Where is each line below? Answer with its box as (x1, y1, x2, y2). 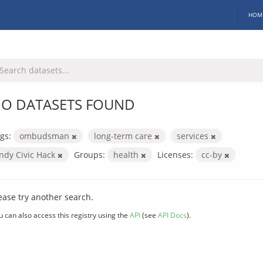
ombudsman (19, 130, 72, 141)
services (177, 130, 211, 141)
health (113, 149, 141, 160)
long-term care (94, 130, 154, 141)
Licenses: (157, 149, 193, 160)
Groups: (74, 149, 105, 160)
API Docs (158, 210, 187, 220)
